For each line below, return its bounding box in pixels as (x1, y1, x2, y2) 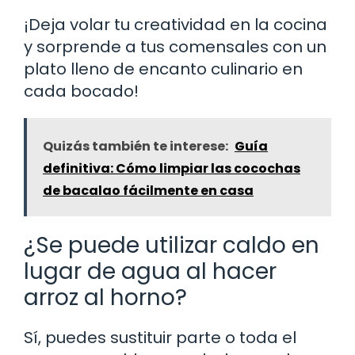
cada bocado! (24, 79, 139, 102)
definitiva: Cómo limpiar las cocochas (43, 158, 300, 177)
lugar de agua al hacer (24, 255, 277, 287)
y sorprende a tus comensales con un (24, 35, 326, 58)
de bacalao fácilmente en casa (43, 181, 254, 200)
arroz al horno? (24, 281, 187, 313)
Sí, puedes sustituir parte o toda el (24, 326, 296, 349)
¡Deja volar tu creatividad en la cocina (24, 13, 327, 36)
